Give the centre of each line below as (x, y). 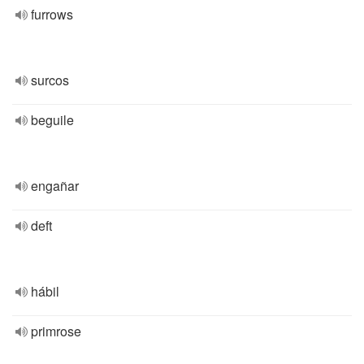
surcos (50, 80)
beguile (52, 120)
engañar (55, 186)
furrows (52, 14)
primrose (56, 331)
